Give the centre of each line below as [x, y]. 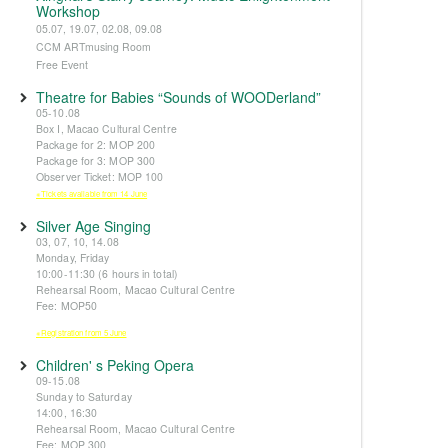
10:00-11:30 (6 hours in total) [107, 273]
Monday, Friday [73, 257]
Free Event [62, 64]
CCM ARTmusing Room [93, 46]
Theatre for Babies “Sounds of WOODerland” [178, 97]
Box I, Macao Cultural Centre [106, 128]
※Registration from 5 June [81, 332]
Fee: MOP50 [66, 305]
